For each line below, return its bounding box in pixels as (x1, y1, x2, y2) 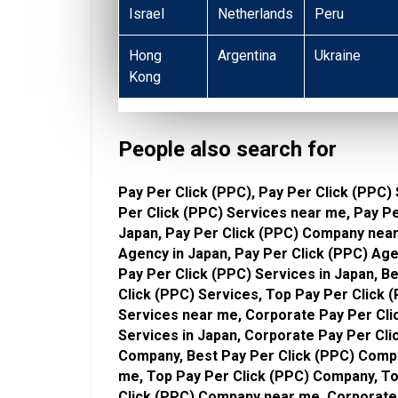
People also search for (118, 137, 337, 163)
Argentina (218, 47, 277, 65)
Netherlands (218, 5, 294, 23)
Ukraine (314, 47, 362, 65)
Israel (129, 5, 165, 23)
